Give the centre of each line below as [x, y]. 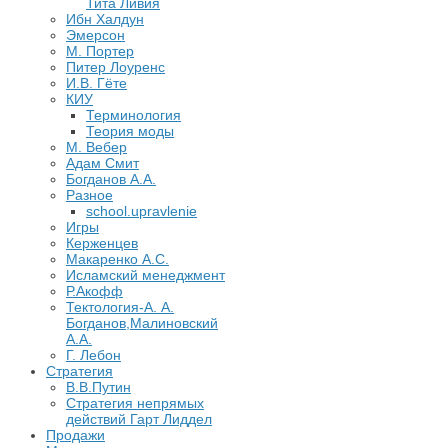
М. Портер [100, 50]
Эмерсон [95, 34]
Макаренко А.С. [117, 258]
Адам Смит [102, 162]
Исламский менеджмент [145, 274]
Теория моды [130, 130]
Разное [89, 194]
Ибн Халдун [105, 18]
